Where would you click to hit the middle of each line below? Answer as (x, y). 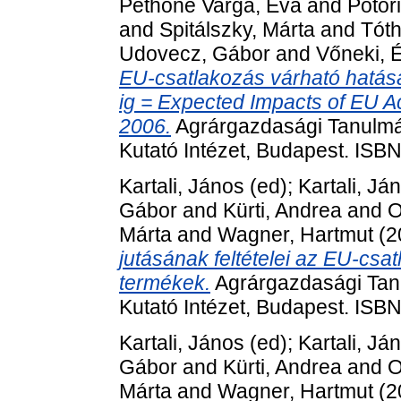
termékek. (165, 282)
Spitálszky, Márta (237, 29)
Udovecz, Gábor (195, 53)
